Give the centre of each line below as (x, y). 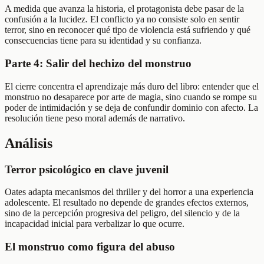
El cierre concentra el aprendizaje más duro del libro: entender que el (132, 86)
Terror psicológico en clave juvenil (87, 169)
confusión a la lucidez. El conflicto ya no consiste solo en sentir (122, 19)
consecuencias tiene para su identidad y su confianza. (103, 41)
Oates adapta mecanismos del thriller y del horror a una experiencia (129, 192)
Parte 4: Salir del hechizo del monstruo (98, 64)
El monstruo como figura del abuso (90, 247)
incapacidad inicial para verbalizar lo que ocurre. (95, 224)
